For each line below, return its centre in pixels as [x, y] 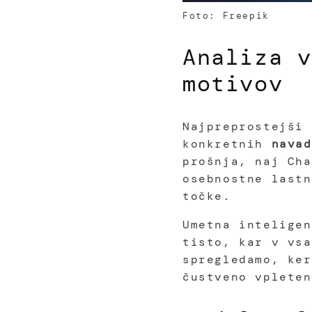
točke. [207, 196]
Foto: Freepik [226, 16]
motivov [233, 84]
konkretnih [227, 144]
